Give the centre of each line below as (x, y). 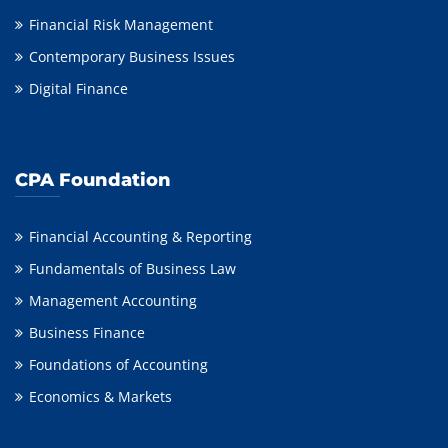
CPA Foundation (93, 180)
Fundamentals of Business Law (132, 269)
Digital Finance (78, 89)
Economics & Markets (100, 397)
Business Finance (87, 333)
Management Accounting (113, 301)
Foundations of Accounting (118, 365)
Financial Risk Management (121, 25)
